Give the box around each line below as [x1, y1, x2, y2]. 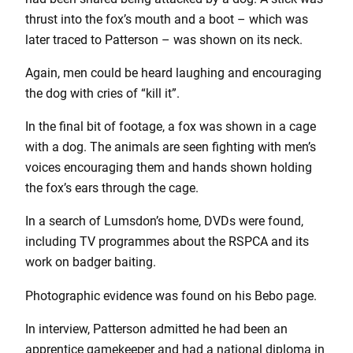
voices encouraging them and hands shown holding [25, 160, 312, 176]
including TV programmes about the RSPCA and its [25, 234, 309, 250]
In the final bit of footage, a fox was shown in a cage [25, 119, 316, 135]
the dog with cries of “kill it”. [25, 85, 180, 101]
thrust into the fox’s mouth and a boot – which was [25, 11, 308, 27]
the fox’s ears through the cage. [25, 180, 199, 196]
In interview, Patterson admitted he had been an [25, 321, 288, 337]
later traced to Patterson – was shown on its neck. [25, 32, 303, 47]
